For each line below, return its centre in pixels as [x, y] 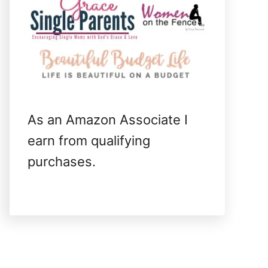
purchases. [62, 162]
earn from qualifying [89, 141]
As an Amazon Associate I [108, 120]
